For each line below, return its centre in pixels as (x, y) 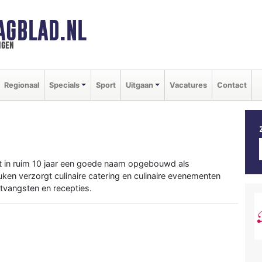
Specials (64, 85)
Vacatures (188, 85)
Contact (232, 85)
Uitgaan (139, 85)
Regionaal (22, 85)
